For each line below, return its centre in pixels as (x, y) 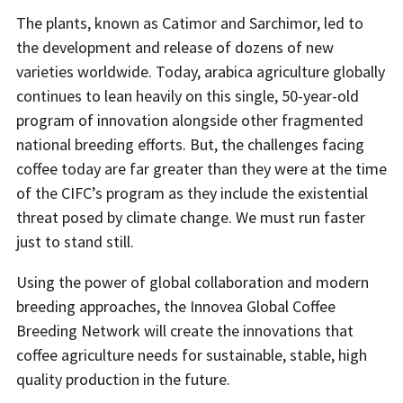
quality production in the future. (123, 379)
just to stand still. (75, 241)
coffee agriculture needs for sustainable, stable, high (192, 354)
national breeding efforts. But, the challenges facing (190, 144)
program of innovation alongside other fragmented (190, 120)
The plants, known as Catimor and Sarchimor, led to (190, 22)
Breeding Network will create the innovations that (185, 330)
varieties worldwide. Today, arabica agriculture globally (201, 71)
